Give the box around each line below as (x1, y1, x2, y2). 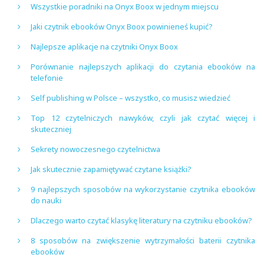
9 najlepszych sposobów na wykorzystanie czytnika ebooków (31, 183, 255, 194)
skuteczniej (31, 123, 71, 134)
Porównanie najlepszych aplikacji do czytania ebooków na (31, 61, 255, 72)
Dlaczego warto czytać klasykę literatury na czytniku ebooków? (31, 214, 252, 226)
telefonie (31, 72, 63, 83)
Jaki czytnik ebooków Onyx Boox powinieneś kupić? (31, 21, 213, 32)
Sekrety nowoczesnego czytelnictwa (31, 143, 160, 154)
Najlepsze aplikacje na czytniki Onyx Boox (31, 41, 178, 52)
